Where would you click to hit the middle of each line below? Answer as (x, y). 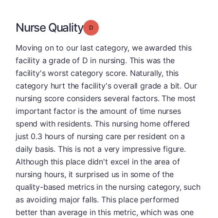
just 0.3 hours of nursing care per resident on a (100, 136)
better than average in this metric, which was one (105, 212)
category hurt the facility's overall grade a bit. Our (106, 86)
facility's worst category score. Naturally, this (97, 73)
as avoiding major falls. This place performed (97, 200)
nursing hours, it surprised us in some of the (95, 174)
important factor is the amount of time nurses (98, 111)
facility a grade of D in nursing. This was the (95, 60)
